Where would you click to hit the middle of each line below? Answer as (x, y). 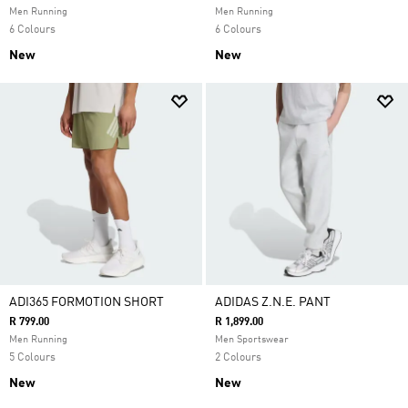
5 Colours (32, 358)
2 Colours (238, 358)
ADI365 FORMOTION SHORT (87, 302)
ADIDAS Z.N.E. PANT (273, 302)
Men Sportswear (252, 340)
